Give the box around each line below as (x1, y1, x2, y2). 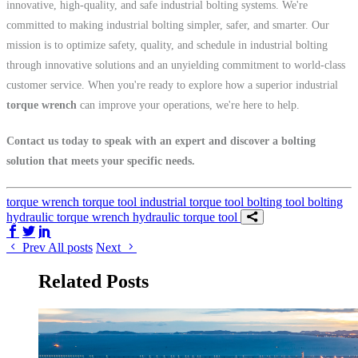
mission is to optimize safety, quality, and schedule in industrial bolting (6, 38, 328, 51)
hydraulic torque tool (133, 209, 241, 224)
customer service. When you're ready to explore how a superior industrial (6, 78, 338, 91)
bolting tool (247, 194, 308, 209)
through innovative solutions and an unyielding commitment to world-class (6, 58, 345, 71)
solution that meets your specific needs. (6, 154, 195, 167)
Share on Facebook (19, 224, 117, 238)
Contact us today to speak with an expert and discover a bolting (6, 134, 316, 147)
